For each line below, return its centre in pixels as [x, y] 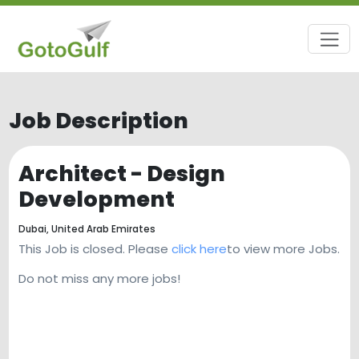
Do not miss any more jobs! [99, 279]
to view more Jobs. [283, 249]
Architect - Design [121, 173]
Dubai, [34, 229]
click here [199, 249]
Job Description [99, 121]
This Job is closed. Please [95, 249]
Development [96, 199]
